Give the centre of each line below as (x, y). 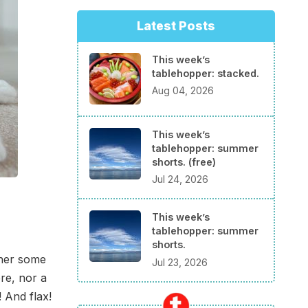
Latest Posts (176, 25)
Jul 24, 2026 (180, 179)
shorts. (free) (184, 162)
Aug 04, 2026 (183, 91)
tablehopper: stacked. (206, 73)
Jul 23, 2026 (180, 262)
